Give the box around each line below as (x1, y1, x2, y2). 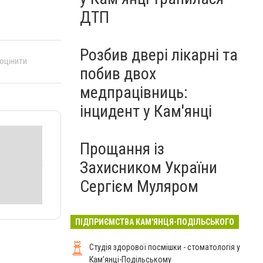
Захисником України (80, 158, 217, 177)
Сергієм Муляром (80, 177, 198, 196)
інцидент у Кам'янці (80, 102, 212, 121)
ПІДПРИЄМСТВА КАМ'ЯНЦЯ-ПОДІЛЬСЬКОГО (75, 217, 234, 227)
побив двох (80, 64, 156, 83)
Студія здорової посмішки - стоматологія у (89, 242, 240, 252)
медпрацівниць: (80, 83, 188, 102)
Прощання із (80, 139, 164, 159)
